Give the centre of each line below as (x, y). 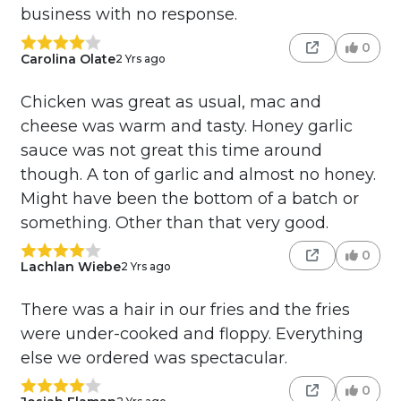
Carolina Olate (68, 59)
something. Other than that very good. (174, 222)
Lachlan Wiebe (70, 266)
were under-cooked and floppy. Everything (192, 333)
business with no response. (128, 15)
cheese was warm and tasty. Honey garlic (186, 126)
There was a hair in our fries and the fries (185, 309)
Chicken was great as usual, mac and (171, 102)
